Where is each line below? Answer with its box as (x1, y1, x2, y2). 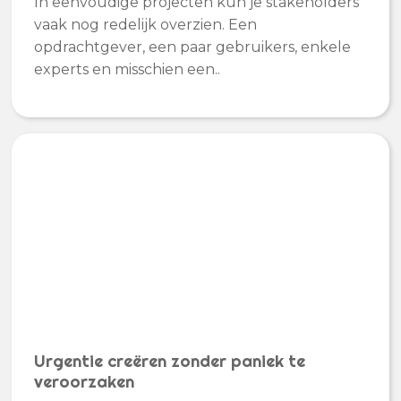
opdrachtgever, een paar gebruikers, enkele (34, 38, 352, 55)
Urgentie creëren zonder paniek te (34, 351, 306, 372)
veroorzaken (34, 371, 135, 393)
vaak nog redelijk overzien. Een (34, 15, 258, 33)
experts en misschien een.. (34, 60, 221, 78)
